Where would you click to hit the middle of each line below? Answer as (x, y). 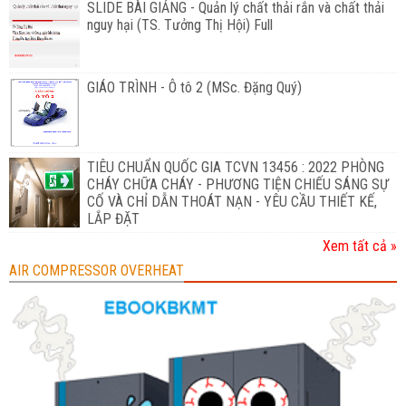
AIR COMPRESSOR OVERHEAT (97, 270)
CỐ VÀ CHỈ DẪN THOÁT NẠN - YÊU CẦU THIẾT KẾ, (232, 201)
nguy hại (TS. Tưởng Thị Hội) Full (179, 24)
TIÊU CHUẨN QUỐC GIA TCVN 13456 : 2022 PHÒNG (235, 167)
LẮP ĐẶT (113, 218)
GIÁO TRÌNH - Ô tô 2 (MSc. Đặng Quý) (194, 87)
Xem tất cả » (360, 246)
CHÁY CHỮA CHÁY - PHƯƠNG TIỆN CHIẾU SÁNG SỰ (237, 184)
